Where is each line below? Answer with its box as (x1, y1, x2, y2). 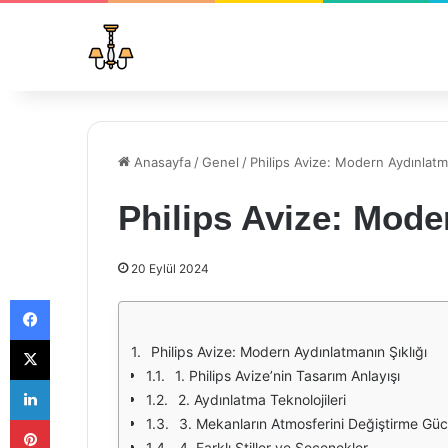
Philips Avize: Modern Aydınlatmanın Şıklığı (151, 343, 427, 360)
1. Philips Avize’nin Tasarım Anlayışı (175, 367, 400, 384)
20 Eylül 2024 (131, 261, 209, 276)
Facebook (49, 291, 110, 307)
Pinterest (49, 411, 106, 427)
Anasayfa (130, 154, 191, 170)
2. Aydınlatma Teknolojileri (178, 391, 346, 408)
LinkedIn (49, 371, 101, 387)
